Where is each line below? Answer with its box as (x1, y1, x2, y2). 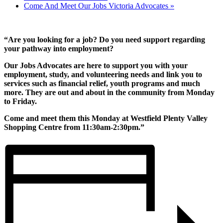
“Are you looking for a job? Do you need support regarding (4, 35, 205, 44)
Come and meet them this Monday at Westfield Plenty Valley (4, 113, 208, 122)
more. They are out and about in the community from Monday (4, 88, 215, 97)
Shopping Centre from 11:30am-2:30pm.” (4, 122, 144, 131)
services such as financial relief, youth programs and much (4, 79, 200, 88)
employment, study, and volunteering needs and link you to (4, 70, 202, 79)
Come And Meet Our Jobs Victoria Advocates (24, 1, 170, 10)
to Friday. (4, 97, 37, 106)
